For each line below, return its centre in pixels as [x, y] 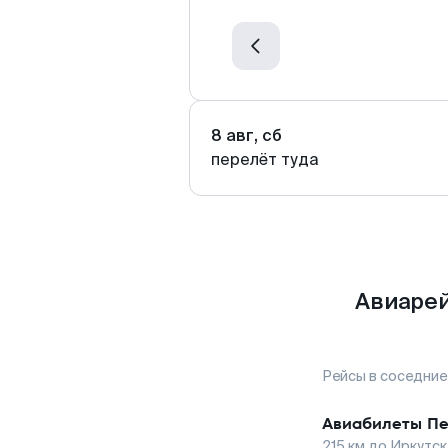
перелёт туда [265, 159]
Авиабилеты [372, 423]
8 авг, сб [246, 135]
